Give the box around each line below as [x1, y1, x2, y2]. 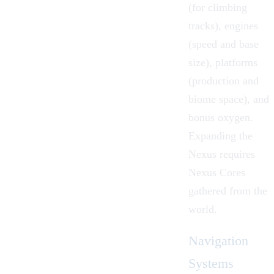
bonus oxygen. [188, 111, 253, 124]
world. [188, 202, 217, 215]
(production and [188, 74, 259, 87]
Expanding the [188, 129, 253, 142]
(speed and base [188, 37, 259, 50]
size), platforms [188, 56, 257, 68]
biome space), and [188, 92, 269, 105]
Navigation [188, 232, 248, 248]
